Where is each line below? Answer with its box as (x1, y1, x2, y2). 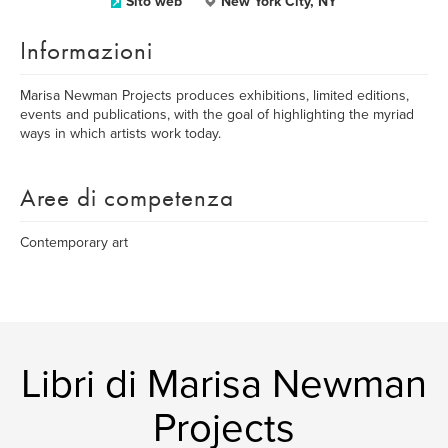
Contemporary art (20, 234, 128, 251)
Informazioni (20, 34, 153, 67)
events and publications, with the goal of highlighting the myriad (20, 106, 414, 123)
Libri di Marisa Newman (21, 360, 427, 408)
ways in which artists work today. (20, 125, 221, 142)
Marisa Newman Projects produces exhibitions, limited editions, (20, 87, 409, 104)
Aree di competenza (20, 181, 234, 214)
